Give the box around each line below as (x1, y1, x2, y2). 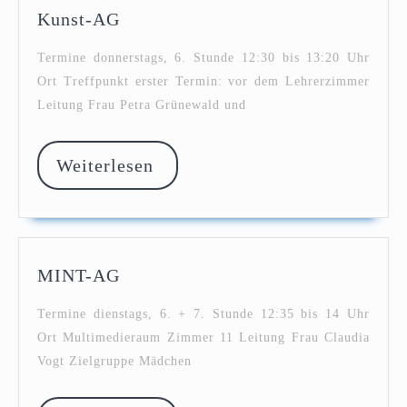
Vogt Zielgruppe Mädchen (37, 353, 192, 368)
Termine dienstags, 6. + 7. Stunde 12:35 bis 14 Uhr (37, 306, 370, 321)
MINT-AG (37, 264, 120, 285)
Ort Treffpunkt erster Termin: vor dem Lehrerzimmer (37, 74, 370, 89)
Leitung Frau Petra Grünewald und (37, 98, 246, 113)
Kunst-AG (37, 9, 120, 30)
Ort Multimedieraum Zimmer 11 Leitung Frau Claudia (37, 330, 370, 344)
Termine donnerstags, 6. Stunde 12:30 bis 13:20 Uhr (37, 51, 370, 65)
